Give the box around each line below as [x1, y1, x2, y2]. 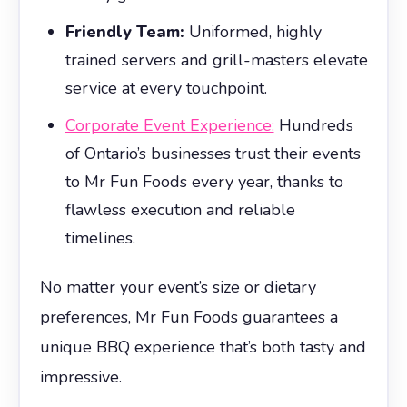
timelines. [65, 226, 135, 249]
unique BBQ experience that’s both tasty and [39, 335, 366, 358]
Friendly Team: [65, 20, 184, 43]
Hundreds [273, 114, 353, 136]
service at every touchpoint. [65, 76, 267, 99]
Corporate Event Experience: [65, 114, 274, 136]
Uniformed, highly [184, 20, 322, 43]
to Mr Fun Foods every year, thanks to [65, 170, 343, 193]
